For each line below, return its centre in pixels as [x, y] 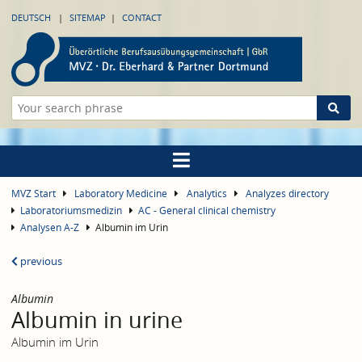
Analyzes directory [287, 194]
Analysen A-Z [50, 228]
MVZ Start [34, 194]
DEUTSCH [31, 17]
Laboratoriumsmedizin [72, 211]
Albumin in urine [97, 320]
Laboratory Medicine [121, 194]
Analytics [206, 194]
